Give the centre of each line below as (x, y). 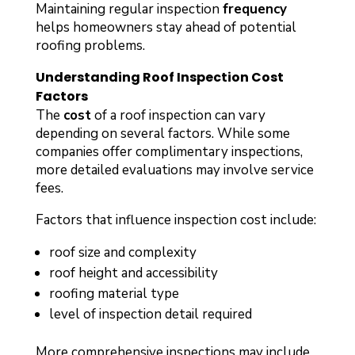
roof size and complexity (122, 252)
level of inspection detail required (150, 314)
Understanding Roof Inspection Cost (159, 77)
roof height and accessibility (133, 273)
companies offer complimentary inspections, (169, 151)
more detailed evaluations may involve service (174, 170)
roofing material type (114, 293)
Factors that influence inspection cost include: (176, 219)
